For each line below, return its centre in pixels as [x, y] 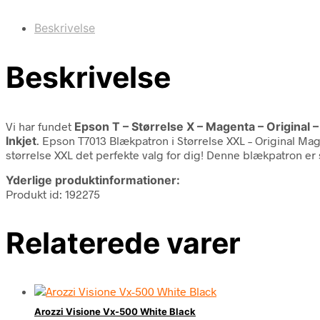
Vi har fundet [40, 126]
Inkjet [21, 140]
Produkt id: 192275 [53, 194]
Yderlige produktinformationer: [93, 180]
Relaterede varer [123, 242]
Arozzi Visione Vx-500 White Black [115, 312]
